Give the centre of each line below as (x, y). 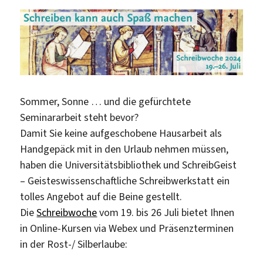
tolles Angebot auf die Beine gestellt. (101, 196)
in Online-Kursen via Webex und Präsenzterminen (127, 228)
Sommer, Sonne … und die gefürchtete (106, 101)
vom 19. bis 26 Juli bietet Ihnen (166, 212)
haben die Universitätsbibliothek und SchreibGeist (129, 165)
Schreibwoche (67, 212)
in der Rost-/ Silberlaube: (74, 244)
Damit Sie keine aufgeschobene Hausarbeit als (121, 133)
